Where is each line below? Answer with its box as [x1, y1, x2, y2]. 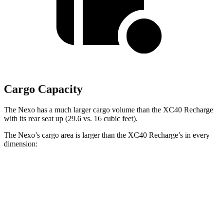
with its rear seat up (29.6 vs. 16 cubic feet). [4, 114, 138, 123]
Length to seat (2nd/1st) [33, 193, 96, 200]
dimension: [4, 140, 37, 148]
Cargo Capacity [4, 83, 83, 96]
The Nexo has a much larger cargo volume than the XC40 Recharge [4, 106, 213, 114]
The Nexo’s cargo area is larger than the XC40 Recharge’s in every [4, 131, 210, 140]
